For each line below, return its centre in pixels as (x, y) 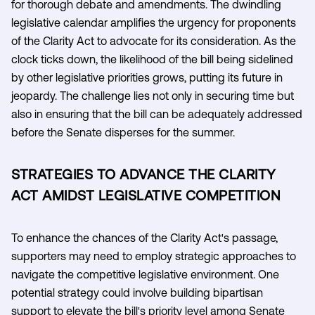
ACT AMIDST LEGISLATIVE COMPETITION (146, 195)
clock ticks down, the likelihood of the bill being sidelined (152, 59)
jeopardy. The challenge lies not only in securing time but (153, 95)
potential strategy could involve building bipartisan (137, 292)
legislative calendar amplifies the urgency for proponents (154, 22)
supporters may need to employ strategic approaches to (154, 256)
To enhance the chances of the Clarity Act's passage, (144, 237)
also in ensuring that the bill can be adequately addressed (157, 114)
